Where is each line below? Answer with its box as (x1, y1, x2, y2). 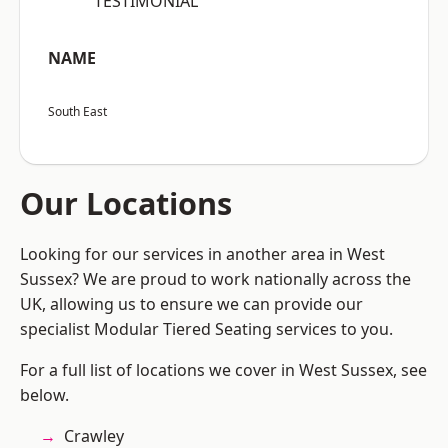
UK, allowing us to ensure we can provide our (20, 293, 363, 316)
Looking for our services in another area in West (20, 243, 385, 266)
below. (20, 384, 69, 407)
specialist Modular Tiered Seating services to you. (20, 318, 393, 341)
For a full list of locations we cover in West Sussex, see (20, 359, 427, 382)
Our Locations (20, 182, 232, 225)
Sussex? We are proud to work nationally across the (20, 268, 411, 291)
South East (48, 103, 107, 121)
